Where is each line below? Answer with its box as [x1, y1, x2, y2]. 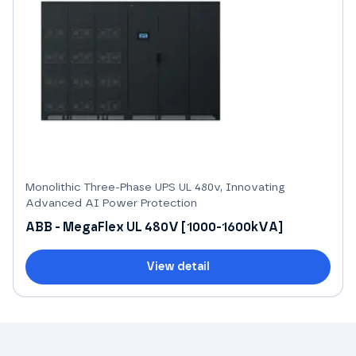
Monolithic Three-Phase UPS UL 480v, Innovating [25, 181, 285, 193]
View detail [146, 261, 210, 273]
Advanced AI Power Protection [25, 197, 197, 209]
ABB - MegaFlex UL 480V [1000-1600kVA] [25, 220, 283, 234]
